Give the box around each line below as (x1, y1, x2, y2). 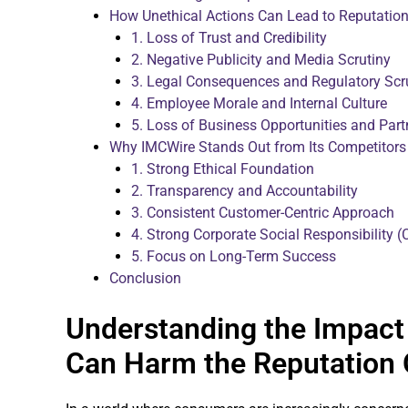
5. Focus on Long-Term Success (131, 247, 336, 265)
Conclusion (109, 269, 181, 287)
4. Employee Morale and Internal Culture (131, 94, 387, 112)
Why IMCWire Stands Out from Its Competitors (109, 138, 406, 156)
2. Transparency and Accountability (131, 181, 358, 199)
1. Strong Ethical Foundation (131, 159, 314, 178)
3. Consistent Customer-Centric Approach (131, 203, 394, 221)
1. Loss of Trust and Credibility (131, 28, 327, 46)
